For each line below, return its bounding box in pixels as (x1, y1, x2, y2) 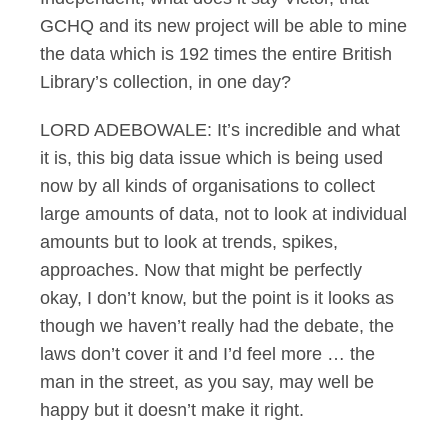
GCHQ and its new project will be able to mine (40, 16, 407, 36)
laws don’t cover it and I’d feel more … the (40, 344, 375, 364)
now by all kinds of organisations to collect (40, 176, 375, 196)
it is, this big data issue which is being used (40, 148, 383, 168)
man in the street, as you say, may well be (40, 372, 374, 392)
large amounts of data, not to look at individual (40, 204, 407, 224)
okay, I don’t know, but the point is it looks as (40, 288, 394, 308)
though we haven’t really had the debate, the (40, 316, 394, 336)
